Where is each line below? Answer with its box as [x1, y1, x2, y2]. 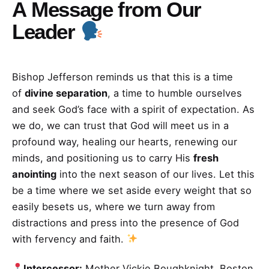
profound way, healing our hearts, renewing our [12, 135, 237, 148]
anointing [12, 168, 56, 180]
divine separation [25, 86, 107, 99]
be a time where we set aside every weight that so [12, 184, 252, 196]
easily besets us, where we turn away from [12, 200, 215, 213]
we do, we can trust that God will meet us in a [12, 119, 229, 131]
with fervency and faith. [12, 232, 127, 245]
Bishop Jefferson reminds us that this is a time [12, 70, 233, 83]
